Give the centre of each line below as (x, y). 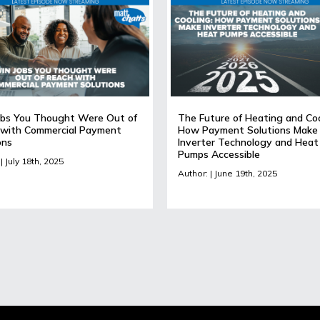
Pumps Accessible (219, 154)
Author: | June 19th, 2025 (227, 173)
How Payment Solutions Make (248, 130)
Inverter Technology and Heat (248, 142)
